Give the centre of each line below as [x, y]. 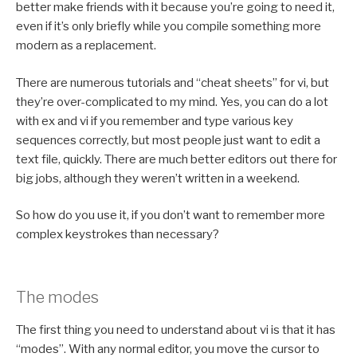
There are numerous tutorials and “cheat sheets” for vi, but [173, 82]
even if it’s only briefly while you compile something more [169, 27]
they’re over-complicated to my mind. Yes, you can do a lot [172, 102]
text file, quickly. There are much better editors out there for [177, 159]
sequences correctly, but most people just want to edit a [168, 140]
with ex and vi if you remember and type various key [155, 121]
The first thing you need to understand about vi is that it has [176, 330]
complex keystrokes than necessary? [118, 235]
